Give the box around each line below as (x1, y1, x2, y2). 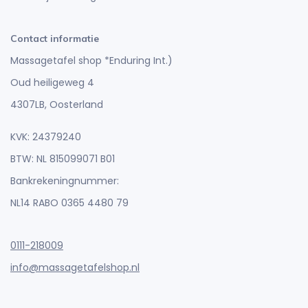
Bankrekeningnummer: (10, 174, 119, 188)
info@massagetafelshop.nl (10, 261, 140, 275)
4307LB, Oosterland (10, 98, 103, 112)
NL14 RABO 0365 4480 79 (10, 196, 129, 210)
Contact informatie (10, 32, 99, 45)
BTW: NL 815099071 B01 (10, 152, 115, 166)
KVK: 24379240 (10, 130, 81, 144)
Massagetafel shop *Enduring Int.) (10, 54, 173, 68)
